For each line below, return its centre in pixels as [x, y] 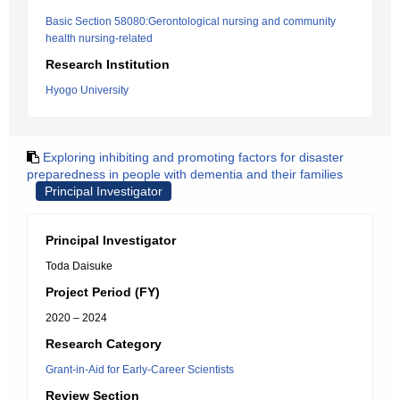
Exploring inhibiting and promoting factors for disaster [193, 157]
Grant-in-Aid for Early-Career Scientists [140, 370]
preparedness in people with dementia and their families [185, 174]
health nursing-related [99, 38]
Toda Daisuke [79, 266]
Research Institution [108, 64]
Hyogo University [87, 90]
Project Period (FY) [103, 292]
